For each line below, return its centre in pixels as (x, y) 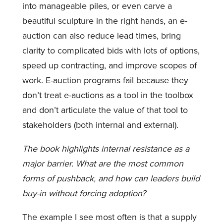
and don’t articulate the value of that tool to (105, 110)
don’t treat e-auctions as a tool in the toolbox (108, 95)
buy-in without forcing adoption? (84, 193)
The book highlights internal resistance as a (106, 148)
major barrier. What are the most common (103, 163)
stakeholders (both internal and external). (101, 125)
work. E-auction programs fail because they (105, 80)
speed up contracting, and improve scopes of (109, 65)
